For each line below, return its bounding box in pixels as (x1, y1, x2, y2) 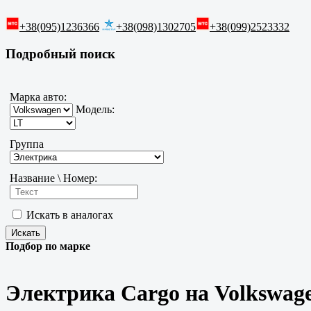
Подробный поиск (6, 46, 115, 61)
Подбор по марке (6, 240, 90, 253)
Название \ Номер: (10, 172, 97, 185)
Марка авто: (10, 91, 67, 103)
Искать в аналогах (24, 209, 113, 221)
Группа (10, 138, 44, 151)
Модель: (73, 103, 115, 116)
